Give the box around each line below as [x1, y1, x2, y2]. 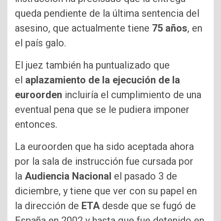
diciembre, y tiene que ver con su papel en [15, 184, 197, 197]
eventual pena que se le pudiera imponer [15, 103, 189, 115]
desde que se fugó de [100, 199, 196, 212]
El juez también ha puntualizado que [15, 59, 170, 71]
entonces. [15, 118, 57, 130]
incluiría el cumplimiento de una [62, 88, 201, 101]
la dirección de [15, 199, 81, 212]
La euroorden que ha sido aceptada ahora [15, 140, 194, 152]
